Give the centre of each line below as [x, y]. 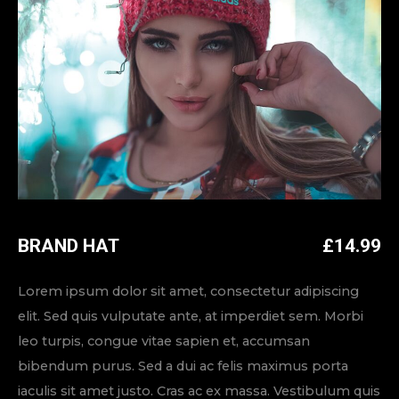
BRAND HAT [69, 245]
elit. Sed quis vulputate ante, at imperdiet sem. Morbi [191, 316]
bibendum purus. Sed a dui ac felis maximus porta [183, 366]
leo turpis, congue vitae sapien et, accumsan [164, 341]
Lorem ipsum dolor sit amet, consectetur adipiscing [188, 291]
